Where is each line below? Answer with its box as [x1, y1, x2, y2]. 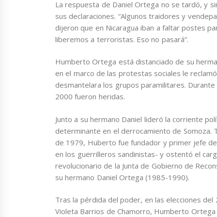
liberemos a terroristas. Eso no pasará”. [55, 34, 188, 44]
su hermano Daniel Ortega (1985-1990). [55, 172, 190, 182]
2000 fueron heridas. [55, 92, 125, 102]
